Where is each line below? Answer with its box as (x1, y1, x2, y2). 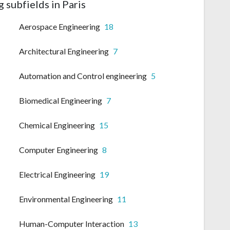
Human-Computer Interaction (19, 219, 124, 229)
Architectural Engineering (19, 46, 109, 56)
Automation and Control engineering (19, 71, 147, 81)
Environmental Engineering (19, 194, 113, 204)
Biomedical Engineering (19, 95, 102, 106)
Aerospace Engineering (19, 22, 100, 32)
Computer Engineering (19, 145, 98, 155)
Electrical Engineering (19, 169, 95, 180)
